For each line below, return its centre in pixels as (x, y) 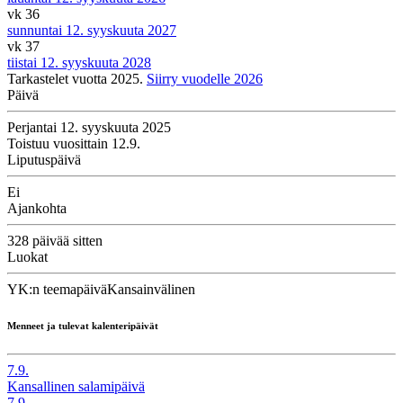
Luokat (27, 257)
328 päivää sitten (55, 241)
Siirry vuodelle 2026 (205, 79)
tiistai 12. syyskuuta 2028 (79, 63)
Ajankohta (37, 209)
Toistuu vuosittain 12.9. (74, 144)
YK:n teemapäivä (57, 290)
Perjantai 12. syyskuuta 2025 (89, 128)
